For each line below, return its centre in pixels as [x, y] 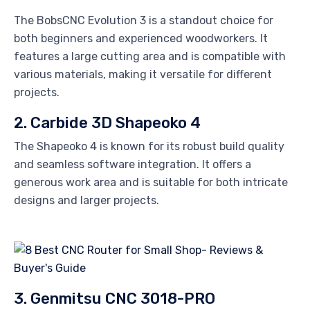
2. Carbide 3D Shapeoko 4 [107, 123]
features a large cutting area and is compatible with [150, 57]
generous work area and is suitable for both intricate [151, 183]
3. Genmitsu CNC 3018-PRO [115, 299]
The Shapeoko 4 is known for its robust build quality [149, 147]
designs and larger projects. [86, 201]
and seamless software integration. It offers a [133, 165]
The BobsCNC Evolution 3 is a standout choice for [144, 21]
